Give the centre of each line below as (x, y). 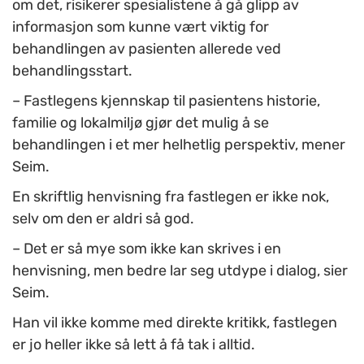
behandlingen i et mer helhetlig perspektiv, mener (179, 145)
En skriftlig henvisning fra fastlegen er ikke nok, (171, 197)
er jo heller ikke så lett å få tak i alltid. (134, 345)
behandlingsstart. (72, 71)
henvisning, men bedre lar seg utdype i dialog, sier (180, 271)
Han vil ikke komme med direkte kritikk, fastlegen (175, 323)
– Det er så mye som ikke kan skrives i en (147, 249)
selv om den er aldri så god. (103, 219)
